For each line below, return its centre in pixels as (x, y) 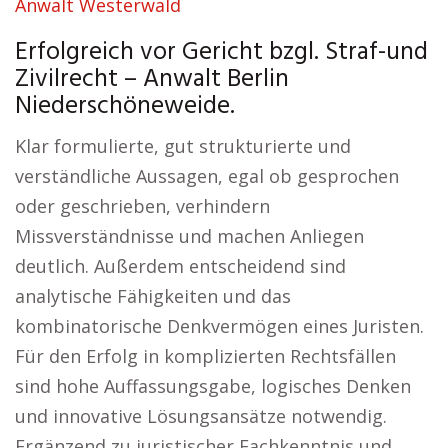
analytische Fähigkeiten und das (153, 296)
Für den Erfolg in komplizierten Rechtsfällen (205, 356)
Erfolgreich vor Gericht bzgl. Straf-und (221, 53)
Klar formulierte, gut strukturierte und (183, 146)
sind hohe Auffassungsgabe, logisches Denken (213, 386)
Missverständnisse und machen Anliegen (189, 236)
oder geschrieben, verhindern (142, 206)
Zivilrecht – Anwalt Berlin (152, 80)
